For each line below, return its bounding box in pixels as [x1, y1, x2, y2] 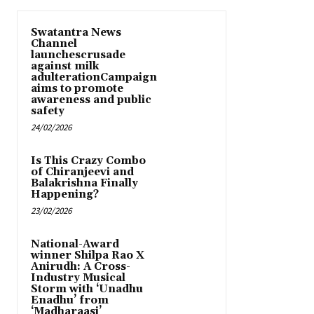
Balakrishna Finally [31, 177, 138, 191]
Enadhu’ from [31, 294, 109, 308]
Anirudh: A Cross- [31, 260, 130, 274]
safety [31, 104, 64, 118]
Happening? [31, 188, 99, 202]
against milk [31, 60, 99, 74]
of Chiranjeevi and [31, 165, 134, 179]
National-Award [31, 238, 119, 252]
